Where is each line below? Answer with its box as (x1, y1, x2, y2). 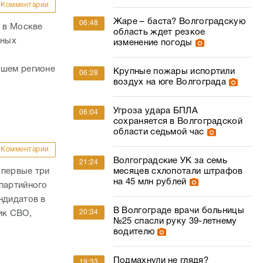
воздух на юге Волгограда (113, 78, 227, 86)
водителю (113, 228, 155, 236)
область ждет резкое (113, 28, 205, 36)
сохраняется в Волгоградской (113, 117, 242, 126)
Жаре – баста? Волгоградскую (113, 18, 245, 26)
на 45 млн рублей (113, 178, 187, 186)
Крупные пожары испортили (113, 68, 235, 76)
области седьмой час (113, 128, 204, 136)
